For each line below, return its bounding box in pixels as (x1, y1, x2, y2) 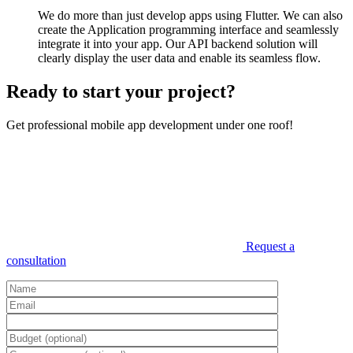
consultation (6, 254, 66, 268)
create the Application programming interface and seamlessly (38, 23, 339, 37)
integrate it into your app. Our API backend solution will (38, 37, 318, 51)
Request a (246, 240, 295, 254)
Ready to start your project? (6, 81, 236, 102)
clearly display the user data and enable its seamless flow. (38, 51, 321, 65)
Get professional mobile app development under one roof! (6, 118, 293, 132)
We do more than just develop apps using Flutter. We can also (38, 9, 343, 23)
